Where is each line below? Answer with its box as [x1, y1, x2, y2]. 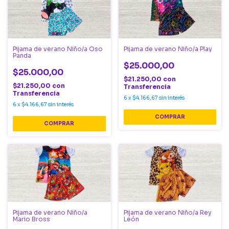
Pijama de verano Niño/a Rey [123, 208, 212, 216]
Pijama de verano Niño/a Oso [13, 44, 103, 53]
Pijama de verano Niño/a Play [123, 44, 212, 53]
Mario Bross [13, 215, 50, 223]
